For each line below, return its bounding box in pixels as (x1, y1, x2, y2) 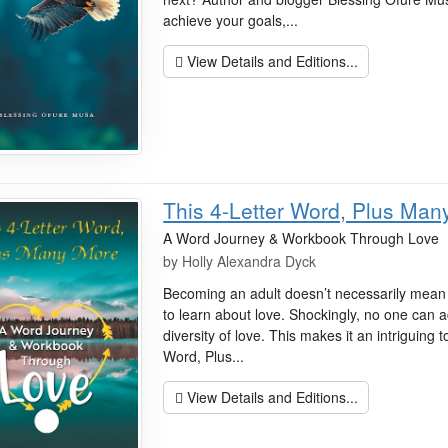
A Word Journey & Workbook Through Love (163, 227, 440, 248)
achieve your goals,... (163, 9, 299, 30)
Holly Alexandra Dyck (182, 250, 317, 271)
